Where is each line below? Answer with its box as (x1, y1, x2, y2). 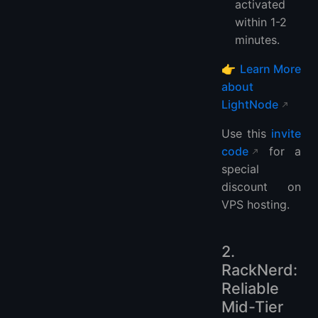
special (221, 161, 259, 176)
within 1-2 (235, 14, 287, 29)
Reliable (221, 278, 279, 297)
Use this (221, 126, 271, 141)
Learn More (239, 61, 302, 76)
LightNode (221, 97, 278, 111)
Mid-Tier (221, 297, 283, 316)
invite (271, 126, 301, 141)
